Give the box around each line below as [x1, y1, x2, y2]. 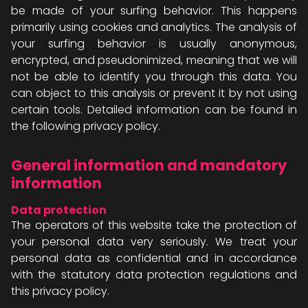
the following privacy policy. [11, 118, 160, 134]
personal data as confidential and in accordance [11, 250, 297, 266]
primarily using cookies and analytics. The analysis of [11, 19, 297, 35]
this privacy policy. [11, 283, 109, 299]
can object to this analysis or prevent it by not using [11, 85, 297, 101]
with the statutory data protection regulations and [11, 267, 297, 283]
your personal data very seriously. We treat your [11, 234, 297, 250]
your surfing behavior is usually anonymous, [11, 36, 297, 52]
